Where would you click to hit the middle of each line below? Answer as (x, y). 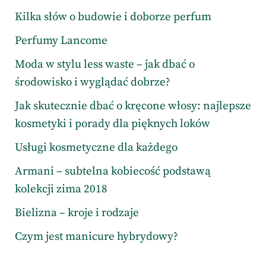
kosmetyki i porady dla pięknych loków (113, 123)
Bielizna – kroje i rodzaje (77, 213)
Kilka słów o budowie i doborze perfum (113, 17)
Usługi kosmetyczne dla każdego (96, 147)
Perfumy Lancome (61, 40)
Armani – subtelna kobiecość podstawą (113, 171)
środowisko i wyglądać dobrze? (93, 82)
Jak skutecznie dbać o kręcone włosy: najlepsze (133, 106)
